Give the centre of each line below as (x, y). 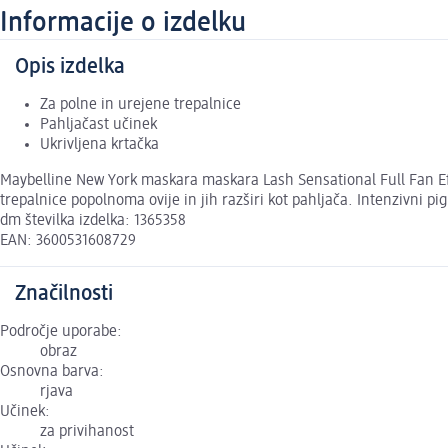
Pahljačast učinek (98, 125)
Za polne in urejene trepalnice (140, 105)
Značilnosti (64, 294)
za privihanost (87, 432)
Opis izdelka (70, 67)
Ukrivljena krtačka (99, 145)
